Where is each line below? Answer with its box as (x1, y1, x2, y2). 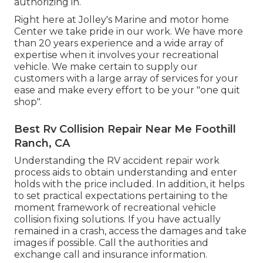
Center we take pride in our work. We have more (14, 25, 243, 37)
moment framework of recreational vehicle (14, 201, 216, 213)
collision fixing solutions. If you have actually (14, 213, 221, 225)
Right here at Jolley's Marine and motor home (14, 14, 229, 25)
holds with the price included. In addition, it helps (14, 178, 244, 190)
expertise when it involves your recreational (14, 49, 219, 60)
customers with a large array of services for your (14, 72, 238, 84)
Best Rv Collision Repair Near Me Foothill (14, 122, 236, 136)
